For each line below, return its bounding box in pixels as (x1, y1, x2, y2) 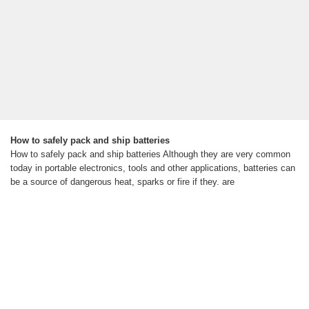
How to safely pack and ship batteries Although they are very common (10, 149, 290, 160)
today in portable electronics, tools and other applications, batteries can (10, 163, 295, 174)
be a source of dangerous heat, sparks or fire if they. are (10, 177, 235, 188)
